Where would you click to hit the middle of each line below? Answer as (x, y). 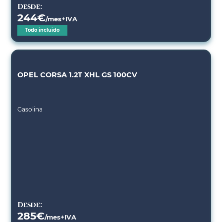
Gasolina (30, 110)
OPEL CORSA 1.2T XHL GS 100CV (78, 75)
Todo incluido (43, 30)
